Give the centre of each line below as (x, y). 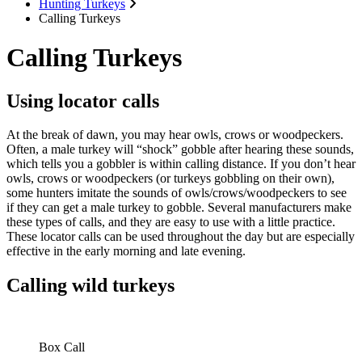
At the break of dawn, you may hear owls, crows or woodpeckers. (175, 135)
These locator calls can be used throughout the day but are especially (181, 237)
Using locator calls (83, 101)
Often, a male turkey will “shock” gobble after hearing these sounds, (180, 149)
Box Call (62, 347)
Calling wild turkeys (90, 286)
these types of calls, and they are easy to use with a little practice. (171, 222)
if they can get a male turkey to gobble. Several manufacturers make (179, 208)
